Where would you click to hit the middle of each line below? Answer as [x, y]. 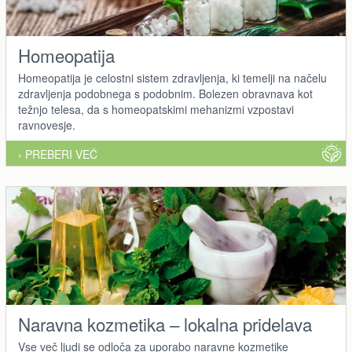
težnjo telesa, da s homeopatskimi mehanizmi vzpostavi [156, 109]
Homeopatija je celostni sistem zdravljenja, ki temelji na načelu [172, 78]
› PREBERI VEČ [57, 154]
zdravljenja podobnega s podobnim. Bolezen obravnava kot [165, 93]
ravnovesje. [46, 125]
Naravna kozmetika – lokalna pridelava [165, 324]
